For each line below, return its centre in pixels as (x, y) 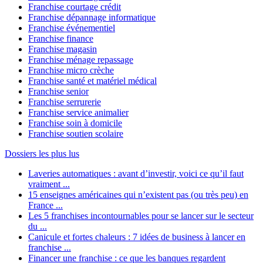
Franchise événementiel (72, 28)
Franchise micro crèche (71, 70)
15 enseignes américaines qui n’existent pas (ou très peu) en (138, 195)
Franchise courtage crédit (75, 7)
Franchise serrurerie (65, 102)
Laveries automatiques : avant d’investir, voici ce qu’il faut (136, 174)
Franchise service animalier (78, 113)
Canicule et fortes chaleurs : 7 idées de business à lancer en (137, 237)
